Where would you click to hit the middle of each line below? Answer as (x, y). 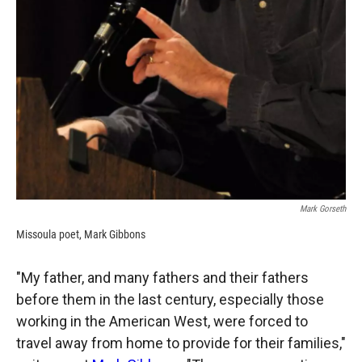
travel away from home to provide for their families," (181, 343)
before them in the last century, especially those (170, 299)
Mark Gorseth (323, 208)
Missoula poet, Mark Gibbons (81, 234)
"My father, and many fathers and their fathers (162, 277)
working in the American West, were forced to (162, 321)
